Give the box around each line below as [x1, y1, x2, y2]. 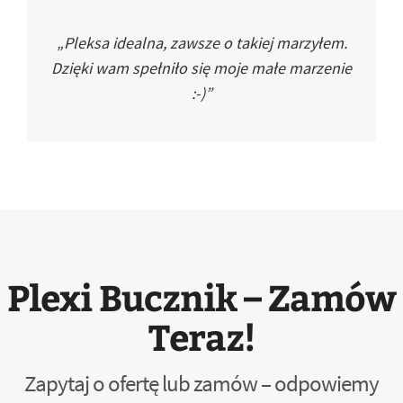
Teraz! [148, 311, 255, 361]
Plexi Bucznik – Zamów [7, 272, 396, 321]
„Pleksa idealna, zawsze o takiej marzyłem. [56, 32, 347, 53]
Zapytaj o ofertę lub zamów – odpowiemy [24, 369, 379, 398]
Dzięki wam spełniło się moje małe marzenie [51, 58, 352, 78]
